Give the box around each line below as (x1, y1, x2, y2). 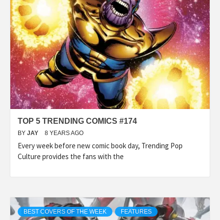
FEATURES (121, 208, 152, 215)
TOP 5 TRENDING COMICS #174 (18, 116, 137, 125)
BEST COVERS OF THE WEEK (24, 208, 107, 215)
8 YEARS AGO (45, 129, 83, 137)
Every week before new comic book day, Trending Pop (18, 140, 183, 150)
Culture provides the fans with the (18, 151, 124, 161)
